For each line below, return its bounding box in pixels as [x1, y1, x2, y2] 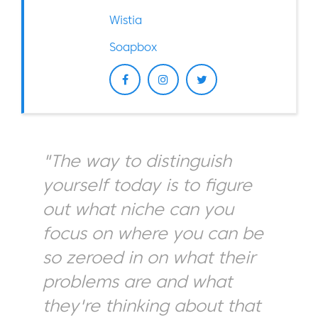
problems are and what [43, 271, 232, 293]
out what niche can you [43, 199, 234, 221]
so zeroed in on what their [43, 247, 256, 269]
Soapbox [109, 40, 157, 55]
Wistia [109, 13, 142, 28]
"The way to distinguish [43, 150, 231, 172]
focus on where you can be [43, 223, 263, 245]
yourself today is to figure [43, 175, 252, 197]
